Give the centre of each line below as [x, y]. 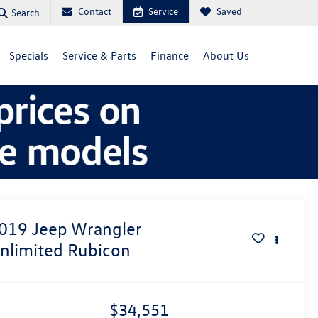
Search [26, 12]
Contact [95, 11]
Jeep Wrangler [87, 229]
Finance [170, 55]
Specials [29, 55]
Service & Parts [99, 55]
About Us [226, 55]
